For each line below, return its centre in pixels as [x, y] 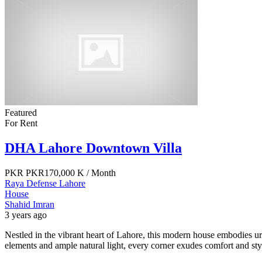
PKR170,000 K [55, 173]
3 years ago [26, 215]
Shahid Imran [30, 204]
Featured [21, 113]
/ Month [101, 173]
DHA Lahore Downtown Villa [93, 148]
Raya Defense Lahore [45, 183]
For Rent [21, 123]
